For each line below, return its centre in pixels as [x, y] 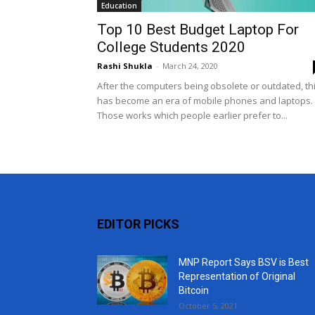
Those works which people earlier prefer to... [192, 115]
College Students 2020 [171, 47]
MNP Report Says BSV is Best [244, 262]
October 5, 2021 [208, 306]
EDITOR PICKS [138, 224]
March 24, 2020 [190, 66]
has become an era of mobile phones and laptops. [205, 101]
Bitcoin [194, 290]
